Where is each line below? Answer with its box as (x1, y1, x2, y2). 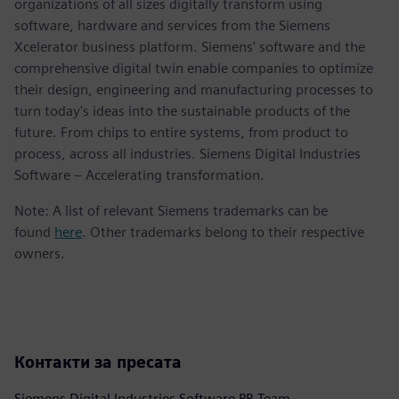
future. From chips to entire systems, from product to (14, 124, 348, 142)
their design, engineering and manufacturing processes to (14, 81, 373, 99)
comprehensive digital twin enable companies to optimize (14, 60, 373, 77)
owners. (14, 245, 65, 263)
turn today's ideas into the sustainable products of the (14, 102, 350, 120)
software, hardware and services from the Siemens (14, 17, 330, 35)
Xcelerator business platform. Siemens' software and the (14, 38, 365, 56)
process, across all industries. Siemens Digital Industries (14, 145, 361, 163)
